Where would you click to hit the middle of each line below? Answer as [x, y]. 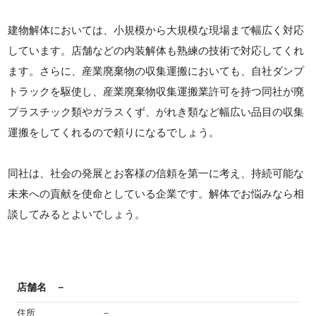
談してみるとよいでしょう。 [77, 214]
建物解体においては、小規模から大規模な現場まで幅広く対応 [156, 30]
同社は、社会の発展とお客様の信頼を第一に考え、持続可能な [156, 173]
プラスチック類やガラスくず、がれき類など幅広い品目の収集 [156, 111]
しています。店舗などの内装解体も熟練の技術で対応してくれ [156, 50]
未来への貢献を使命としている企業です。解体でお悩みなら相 [156, 193]
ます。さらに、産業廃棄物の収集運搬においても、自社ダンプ [156, 71]
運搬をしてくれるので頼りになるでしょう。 [114, 132]
